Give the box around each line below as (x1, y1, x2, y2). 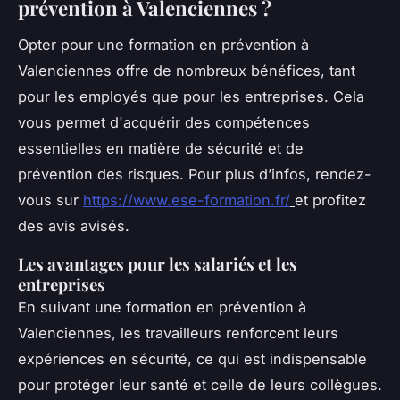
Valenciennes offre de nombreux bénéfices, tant (18, 62, 355, 80)
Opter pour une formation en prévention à (18, 36, 309, 54)
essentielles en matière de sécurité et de (18, 139, 304, 158)
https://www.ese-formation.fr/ (83, 191, 290, 210)
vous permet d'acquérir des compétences (18, 113, 310, 132)
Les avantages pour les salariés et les (18, 253, 297, 276)
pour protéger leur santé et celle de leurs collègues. (18, 376, 382, 395)
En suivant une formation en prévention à (18, 298, 306, 317)
